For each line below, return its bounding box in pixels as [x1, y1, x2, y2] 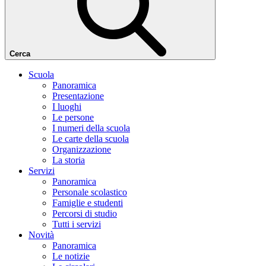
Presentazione [52, 91, 104, 101]
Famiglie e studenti [52, 198, 123, 208]
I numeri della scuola [52, 123, 130, 133]
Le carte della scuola [52, 134, 129, 144]
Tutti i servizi [52, 219, 101, 229]
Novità [28, 230, 54, 240]
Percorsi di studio [52, 208, 117, 218]
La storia [52, 155, 85, 165]
